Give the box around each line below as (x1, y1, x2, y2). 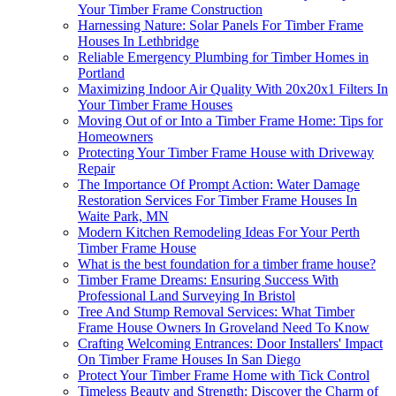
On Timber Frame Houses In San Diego (78, 352, 301, 368)
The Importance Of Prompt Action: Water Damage (78, 177, 360, 193)
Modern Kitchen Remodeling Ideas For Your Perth (78, 225, 360, 240)
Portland (78, 65, 125, 81)
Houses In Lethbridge (78, 34, 199, 49)
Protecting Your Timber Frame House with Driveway (78, 145, 374, 161)
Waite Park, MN (78, 209, 169, 225)
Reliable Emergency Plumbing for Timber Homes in (78, 49, 369, 65)
